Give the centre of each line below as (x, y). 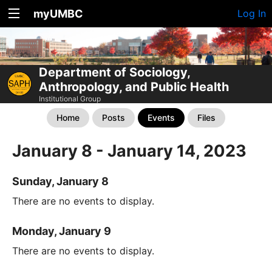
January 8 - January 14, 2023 (129, 151)
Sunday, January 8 (60, 181)
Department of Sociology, (114, 72)
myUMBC (58, 14)
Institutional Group (70, 98)
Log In (252, 13)
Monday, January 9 (62, 231)
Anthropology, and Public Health (134, 87)
